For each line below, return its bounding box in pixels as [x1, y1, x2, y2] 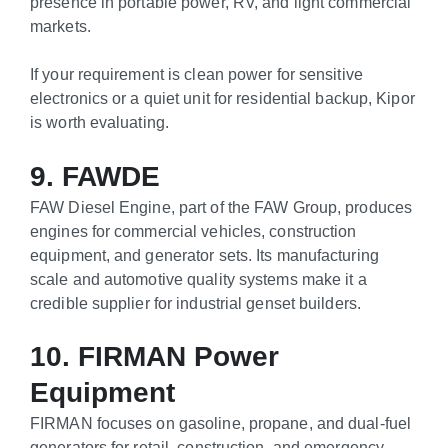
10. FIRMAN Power [30, 341, 279, 373]
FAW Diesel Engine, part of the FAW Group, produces [30, 197, 413, 216]
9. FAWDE [30, 160, 160, 192]
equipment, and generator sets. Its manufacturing [30, 245, 379, 264]
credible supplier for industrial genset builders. [30, 293, 361, 312]
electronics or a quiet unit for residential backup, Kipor [30, 89, 415, 108]
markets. [30, 16, 91, 35]
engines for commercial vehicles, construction [30, 221, 357, 240]
